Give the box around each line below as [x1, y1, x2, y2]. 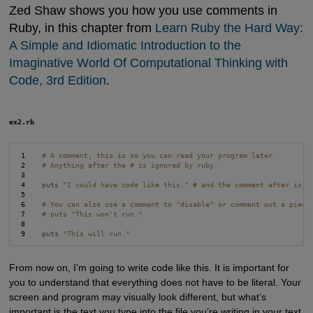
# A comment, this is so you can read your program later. [42, 151, 277, 160]
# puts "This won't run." [42, 210, 143, 219]
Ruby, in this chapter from [8, 20, 155, 36]
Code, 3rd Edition [8, 73, 106, 88]
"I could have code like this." [63, 180, 189, 189]
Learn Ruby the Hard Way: [154, 20, 303, 36]
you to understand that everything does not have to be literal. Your [8, 277, 301, 289]
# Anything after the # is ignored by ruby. [42, 161, 219, 170]
